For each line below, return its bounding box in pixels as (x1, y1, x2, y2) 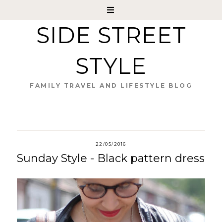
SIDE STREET (36, 22, 186, 49)
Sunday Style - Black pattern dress (16, 152, 205, 165)
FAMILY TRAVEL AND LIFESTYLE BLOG (30, 82, 192, 89)
